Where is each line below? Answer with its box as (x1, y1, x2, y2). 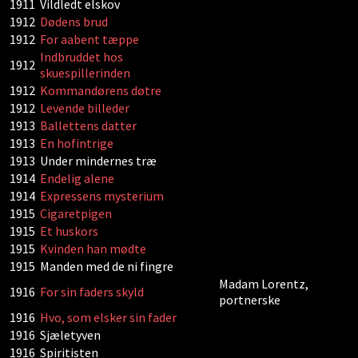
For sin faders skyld (40, 284, 146, 300)
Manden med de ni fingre (40, 258, 173, 274)
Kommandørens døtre (40, 82, 161, 98)
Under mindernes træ (40, 153, 157, 169)
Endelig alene (40, 170, 114, 186)
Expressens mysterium (40, 188, 166, 204)
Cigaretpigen (40, 205, 112, 221)
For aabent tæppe (40, 31, 141, 47)
